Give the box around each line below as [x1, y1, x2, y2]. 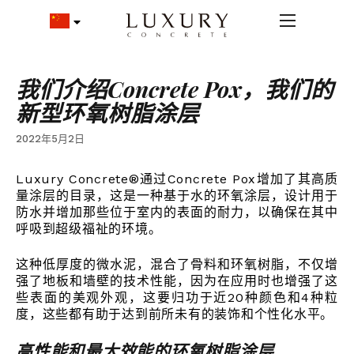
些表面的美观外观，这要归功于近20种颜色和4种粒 [16, 290, 338, 305]
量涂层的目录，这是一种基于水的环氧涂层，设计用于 [16, 188, 338, 203]
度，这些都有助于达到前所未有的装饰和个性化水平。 [16, 307, 333, 322]
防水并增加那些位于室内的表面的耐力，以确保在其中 [16, 205, 338, 220]
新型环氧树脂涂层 [16, 97, 200, 127]
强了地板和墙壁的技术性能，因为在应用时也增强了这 [16, 273, 338, 288]
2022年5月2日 [16, 133, 85, 145]
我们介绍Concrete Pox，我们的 [16, 73, 334, 104]
